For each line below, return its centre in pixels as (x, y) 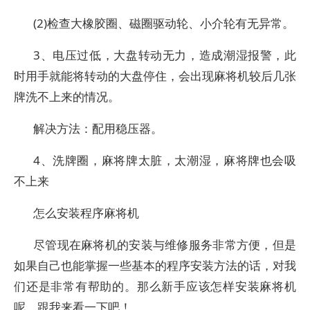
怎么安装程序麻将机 (86, 213)
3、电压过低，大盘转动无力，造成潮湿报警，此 (165, 55)
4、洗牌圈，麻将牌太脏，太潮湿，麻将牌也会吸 (165, 160)
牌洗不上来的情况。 (67, 97)
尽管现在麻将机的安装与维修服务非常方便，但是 (165, 245)
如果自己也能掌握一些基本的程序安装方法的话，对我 (155, 265)
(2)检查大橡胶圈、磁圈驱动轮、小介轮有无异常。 (164, 23)
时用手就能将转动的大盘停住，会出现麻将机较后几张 (155, 76)
